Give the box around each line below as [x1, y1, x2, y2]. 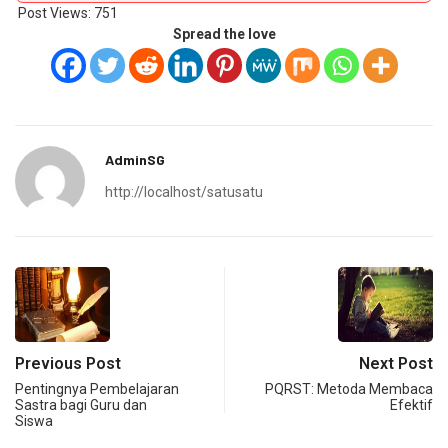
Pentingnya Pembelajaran [15, 380, 179, 397]
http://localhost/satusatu [105, 183, 263, 200]
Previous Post [15, 353, 121, 373]
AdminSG [105, 150, 165, 168]
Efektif [390, 396, 433, 413]
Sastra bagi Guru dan [15, 396, 147, 413]
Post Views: [18, 4, 91, 21]
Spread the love [172, 25, 276, 42]
